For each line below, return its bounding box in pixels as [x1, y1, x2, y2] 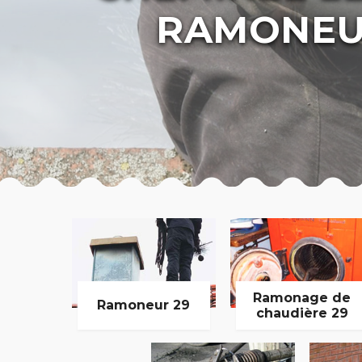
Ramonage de [253, 289, 351, 305]
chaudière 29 [255, 305, 348, 321]
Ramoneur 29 [97, 297, 191, 314]
